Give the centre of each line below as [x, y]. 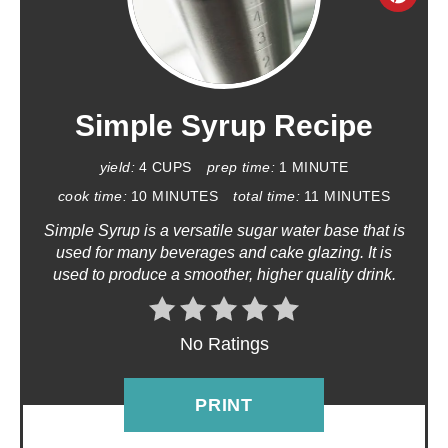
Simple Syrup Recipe [224, 125]
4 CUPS [165, 166]
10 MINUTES [175, 195]
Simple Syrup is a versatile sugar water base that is [224, 230]
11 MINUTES [347, 195]
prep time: [240, 166]
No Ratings [224, 343]
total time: [266, 195]
